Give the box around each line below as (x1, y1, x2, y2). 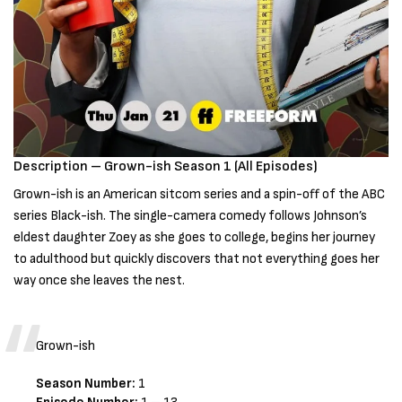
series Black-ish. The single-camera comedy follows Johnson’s (13, 207, 368, 225)
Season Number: (36, 375, 136, 393)
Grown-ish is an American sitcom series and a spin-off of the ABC (13, 186, 386, 204)
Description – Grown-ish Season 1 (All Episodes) (13, 158, 318, 176)
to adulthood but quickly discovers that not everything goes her (13, 250, 380, 268)
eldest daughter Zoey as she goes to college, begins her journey (13, 229, 376, 247)
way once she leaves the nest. (13, 272, 188, 290)
